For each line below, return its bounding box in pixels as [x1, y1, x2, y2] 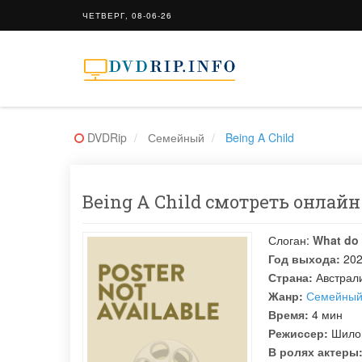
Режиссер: [268, 325, 328, 341]
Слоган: [268, 232, 309, 248]
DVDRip [87, 129, 127, 145]
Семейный [148, 129, 204, 145]
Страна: [268, 269, 313, 285]
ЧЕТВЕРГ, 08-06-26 [82, 10, 172, 21]
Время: [268, 306, 309, 322]
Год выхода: [268, 250, 340, 267]
